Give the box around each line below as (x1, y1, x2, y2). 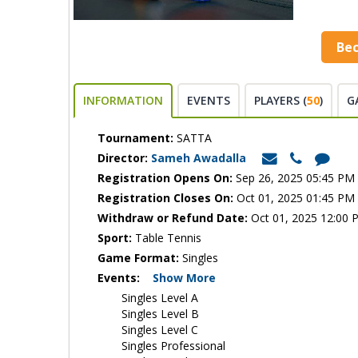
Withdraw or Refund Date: (97, 210, 248, 225)
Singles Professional (121, 338, 225, 353)
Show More (153, 270, 216, 285)
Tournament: (97, 130, 173, 145)
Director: (97, 150, 148, 165)
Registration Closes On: (97, 190, 233, 205)
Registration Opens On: (97, 170, 233, 185)
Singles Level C (121, 322, 198, 337)
